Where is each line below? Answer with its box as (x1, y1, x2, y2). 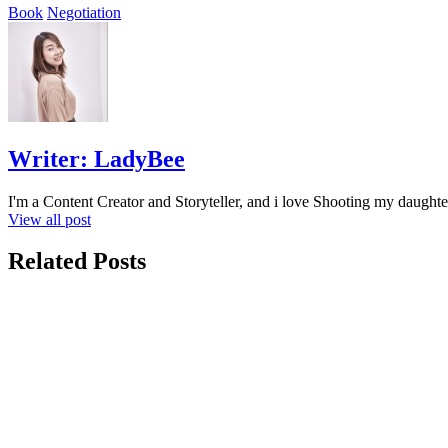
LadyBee (94, 145, 185, 172)
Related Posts (8, 248, 146, 275)
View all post (8, 210, 91, 228)
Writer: (8, 145, 94, 172)
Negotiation (47, 3, 121, 21)
